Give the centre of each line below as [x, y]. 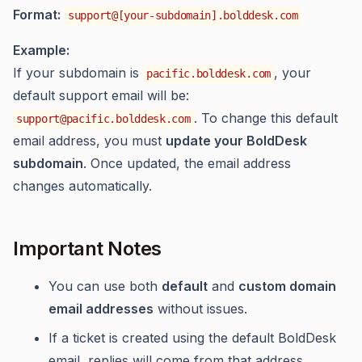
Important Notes [87, 248]
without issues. [200, 309]
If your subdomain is [78, 73]
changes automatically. [82, 186]
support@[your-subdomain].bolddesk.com [183, 15]
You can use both [105, 286]
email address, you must [89, 141]
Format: [37, 15]
